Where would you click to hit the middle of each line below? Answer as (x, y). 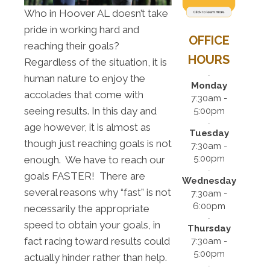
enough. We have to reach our (95, 160)
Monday (209, 85)
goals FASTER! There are (85, 176)
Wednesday (209, 181)
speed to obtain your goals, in (92, 225)
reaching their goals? (73, 46)
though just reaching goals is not (98, 144)
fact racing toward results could (97, 241)
